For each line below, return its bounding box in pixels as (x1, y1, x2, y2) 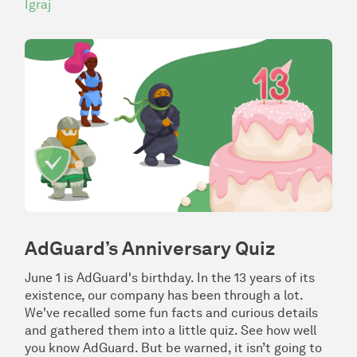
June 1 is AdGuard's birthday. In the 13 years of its (25, 270, 315, 286)
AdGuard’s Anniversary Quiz (25, 237, 275, 261)
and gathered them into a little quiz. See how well (25, 323, 316, 339)
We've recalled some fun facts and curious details (25, 305, 318, 321)
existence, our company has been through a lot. (25, 288, 303, 304)
